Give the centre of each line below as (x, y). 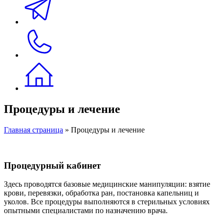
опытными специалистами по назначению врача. (86, 211)
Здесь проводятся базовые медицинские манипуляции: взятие (107, 184)
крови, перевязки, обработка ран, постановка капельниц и (101, 193)
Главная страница (33, 130)
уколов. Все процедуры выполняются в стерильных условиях (107, 202)
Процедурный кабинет (52, 165)
